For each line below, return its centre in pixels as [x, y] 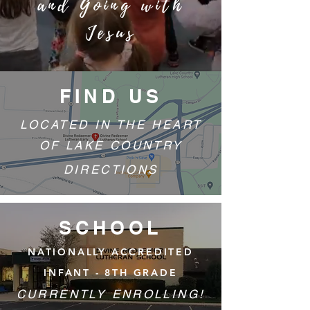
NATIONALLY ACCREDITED [111, 252]
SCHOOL [111, 228]
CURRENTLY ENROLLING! [111, 294]
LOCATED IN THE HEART [111, 125]
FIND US [111, 96]
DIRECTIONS [111, 170]
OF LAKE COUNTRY [111, 145]
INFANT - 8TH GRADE [111, 273]
